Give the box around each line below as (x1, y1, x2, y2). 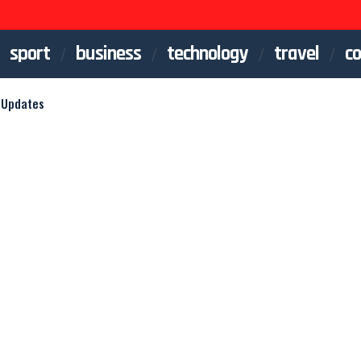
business (76, 40, 141, 67)
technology (167, 40, 248, 67)
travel (274, 40, 319, 67)
